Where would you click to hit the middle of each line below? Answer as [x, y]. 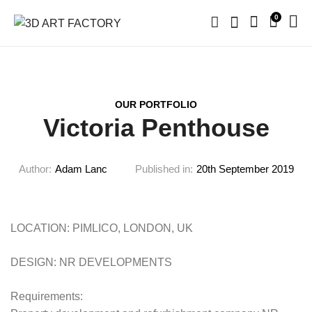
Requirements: [47, 297]
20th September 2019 [245, 169]
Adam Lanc [81, 169]
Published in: [164, 169]
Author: [35, 169]
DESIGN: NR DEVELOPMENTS [91, 263]
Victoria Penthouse [156, 128]
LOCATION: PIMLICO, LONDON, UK [102, 228]
